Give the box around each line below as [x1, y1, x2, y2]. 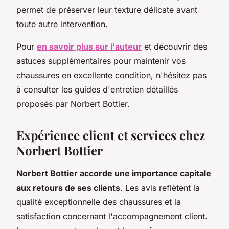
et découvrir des [142, 41, 207, 52]
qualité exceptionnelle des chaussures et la [16, 197, 181, 208]
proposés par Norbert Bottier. [16, 99, 130, 109]
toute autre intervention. [16, 19, 108, 30]
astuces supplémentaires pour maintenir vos [16, 56, 186, 66]
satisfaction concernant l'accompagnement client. [16, 211, 208, 222]
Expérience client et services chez [16, 127, 205, 144]
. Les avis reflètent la [120, 182, 200, 193]
